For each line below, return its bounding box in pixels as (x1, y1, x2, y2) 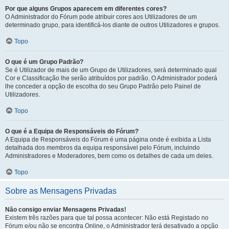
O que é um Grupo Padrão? (5, 58, 83, 65)
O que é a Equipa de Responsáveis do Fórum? (5, 128, 139, 135)
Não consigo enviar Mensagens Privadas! (5, 206, 126, 213)
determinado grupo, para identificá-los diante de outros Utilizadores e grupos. (5, 21, 220, 29)
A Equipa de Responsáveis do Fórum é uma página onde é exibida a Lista (5, 136, 211, 143)
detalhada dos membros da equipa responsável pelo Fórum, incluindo (5, 144, 200, 151)
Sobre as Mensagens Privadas (5, 187, 117, 195)
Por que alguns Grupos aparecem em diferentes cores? (5, 5, 167, 12)
